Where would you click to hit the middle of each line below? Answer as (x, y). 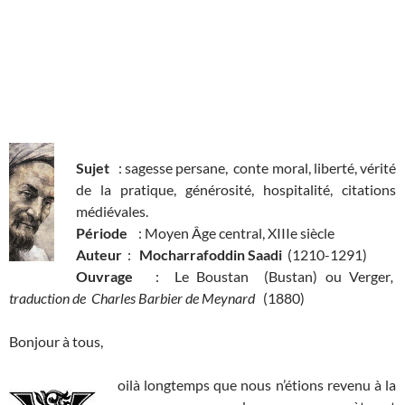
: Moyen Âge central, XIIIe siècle (235, 233)
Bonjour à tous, (56, 342)
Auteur (99, 255)
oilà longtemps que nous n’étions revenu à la (257, 385)
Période (106, 233)
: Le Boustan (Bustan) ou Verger (273, 277)
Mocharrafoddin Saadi (211, 255)
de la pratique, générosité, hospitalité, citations (236, 190)
